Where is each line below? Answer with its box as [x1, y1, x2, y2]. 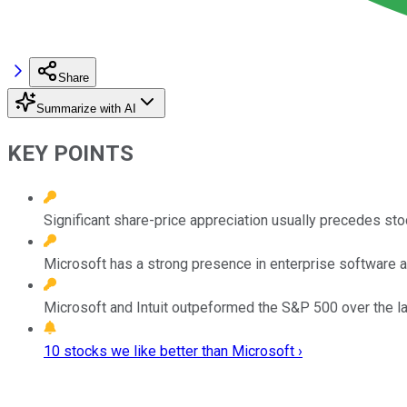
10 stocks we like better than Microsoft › [44, 342, 303, 360]
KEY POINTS [7, 140, 134, 166]
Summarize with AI [36, 101, 136, 115]
